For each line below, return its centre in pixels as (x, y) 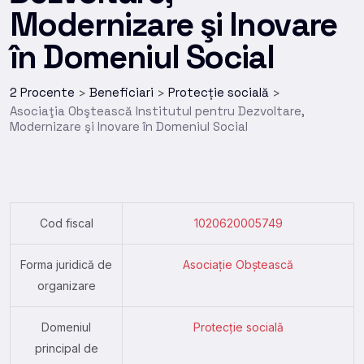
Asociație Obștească (238, 264)
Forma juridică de (66, 264)
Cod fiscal (66, 223)
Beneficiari (121, 92)
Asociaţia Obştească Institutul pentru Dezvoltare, (157, 110)
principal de (66, 348)
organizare (66, 285)
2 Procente (42, 92)
